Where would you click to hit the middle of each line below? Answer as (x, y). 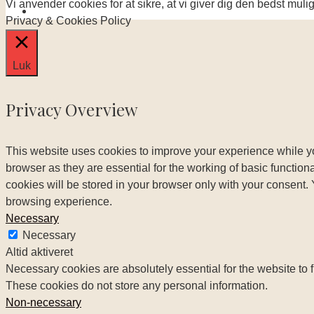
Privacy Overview (71, 110)
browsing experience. (59, 202)
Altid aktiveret (39, 252)
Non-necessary (43, 302)
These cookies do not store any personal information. (137, 286)
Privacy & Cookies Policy (68, 21)
